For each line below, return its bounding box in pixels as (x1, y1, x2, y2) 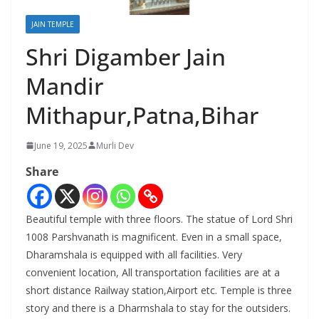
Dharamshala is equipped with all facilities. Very (26, 247, 242, 261)
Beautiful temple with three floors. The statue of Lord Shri (26, 211, 293, 226)
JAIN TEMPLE (31, 19, 74, 29)
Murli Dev (96, 139, 134, 152)
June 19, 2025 (34, 139, 88, 152)
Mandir (26, 70, 103, 101)
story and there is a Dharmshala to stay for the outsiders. (26, 300, 291, 315)
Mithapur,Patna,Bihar (26, 99, 258, 130)
